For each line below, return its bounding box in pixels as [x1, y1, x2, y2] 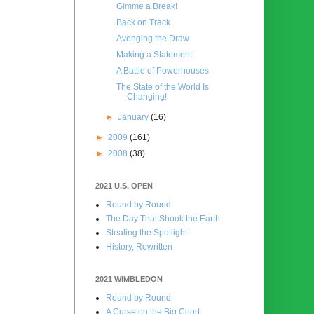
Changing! [126, 91, 167, 102]
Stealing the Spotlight [106, 227, 187, 238]
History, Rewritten [106, 241, 172, 252]
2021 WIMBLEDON [95, 274, 163, 283]
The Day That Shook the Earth [106, 213, 220, 224]
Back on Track [116, 17, 170, 27]
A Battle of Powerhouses [116, 65, 209, 76]
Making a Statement [116, 49, 192, 60]
